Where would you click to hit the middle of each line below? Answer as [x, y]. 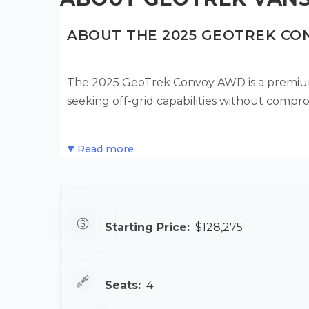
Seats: [123, 285]
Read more [106, 149]
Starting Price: [147, 227]
